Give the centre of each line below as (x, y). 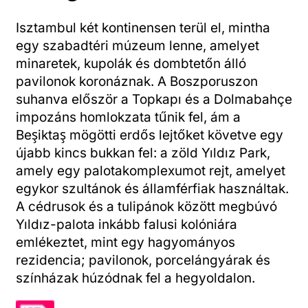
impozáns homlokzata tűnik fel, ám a (128, 117)
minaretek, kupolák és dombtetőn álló (131, 63)
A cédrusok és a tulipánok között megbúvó (146, 206)
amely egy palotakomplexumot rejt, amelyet (151, 170)
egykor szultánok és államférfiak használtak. (152, 188)
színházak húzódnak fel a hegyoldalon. (135, 278)
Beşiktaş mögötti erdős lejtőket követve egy (150, 135)
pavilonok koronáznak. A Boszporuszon (137, 81)
